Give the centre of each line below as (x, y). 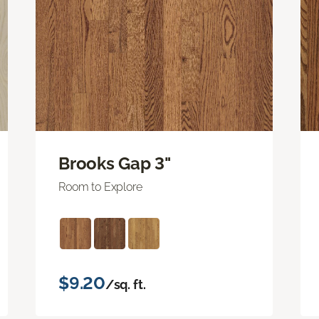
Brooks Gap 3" (115, 163)
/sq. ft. (125, 284)
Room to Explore (100, 187)
